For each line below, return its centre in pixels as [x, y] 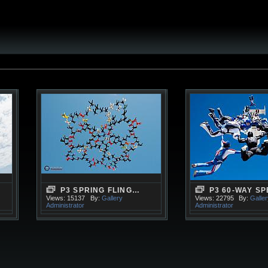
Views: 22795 [214, 198]
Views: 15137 [65, 198]
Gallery [112, 198]
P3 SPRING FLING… [100, 190]
